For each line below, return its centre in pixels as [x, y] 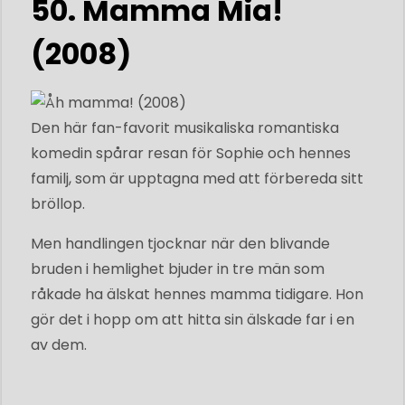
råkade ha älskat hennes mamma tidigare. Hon [197, 294]
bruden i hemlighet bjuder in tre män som [178, 268]
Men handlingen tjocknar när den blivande [180, 243]
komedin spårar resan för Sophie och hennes [191, 153]
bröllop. [58, 203]
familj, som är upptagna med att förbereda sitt [197, 178]
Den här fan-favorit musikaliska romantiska [185, 127]
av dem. [59, 344]
